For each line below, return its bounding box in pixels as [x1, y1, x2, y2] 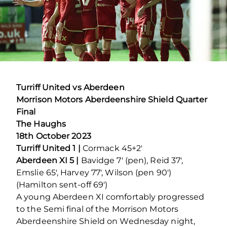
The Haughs [16, 119, 66, 129]
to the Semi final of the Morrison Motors [16, 204, 179, 214]
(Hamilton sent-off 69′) [16, 179, 108, 190]
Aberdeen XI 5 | [16, 155, 79, 165]
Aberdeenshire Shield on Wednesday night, [16, 216, 196, 226]
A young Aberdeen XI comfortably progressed [16, 192, 205, 202]
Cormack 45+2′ [82, 143, 143, 153]
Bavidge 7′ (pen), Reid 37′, [81, 155, 183, 165]
